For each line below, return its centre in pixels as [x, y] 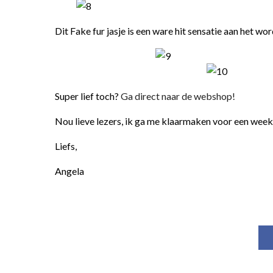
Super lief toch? [88, 96]
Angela [69, 171]
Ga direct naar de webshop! [178, 96]
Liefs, [66, 146]
